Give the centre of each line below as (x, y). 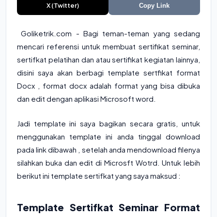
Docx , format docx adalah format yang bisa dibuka (108, 85)
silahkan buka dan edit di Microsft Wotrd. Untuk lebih (108, 163)
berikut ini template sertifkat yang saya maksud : (99, 176)
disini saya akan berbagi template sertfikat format (108, 72)
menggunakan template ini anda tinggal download (108, 136)
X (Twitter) (63, 5)
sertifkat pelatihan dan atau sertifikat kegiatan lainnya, (108, 59)
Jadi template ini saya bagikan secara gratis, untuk (108, 123)
